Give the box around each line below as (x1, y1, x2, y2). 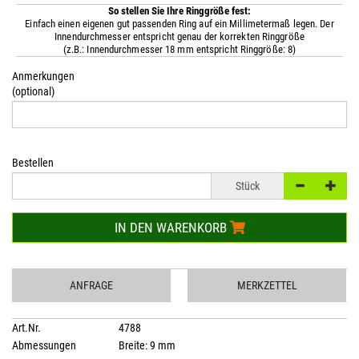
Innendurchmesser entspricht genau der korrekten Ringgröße (54, 30, 305, 42)
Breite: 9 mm (116, 339, 175, 352)
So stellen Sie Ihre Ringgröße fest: (107, 5, 252, 17)
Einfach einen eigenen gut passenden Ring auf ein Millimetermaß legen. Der (25, 18, 334, 30)
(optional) (12, 85, 54, 98)
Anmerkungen (12, 70, 75, 83)
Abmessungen (12, 339, 76, 352)
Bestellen (12, 156, 54, 169)
